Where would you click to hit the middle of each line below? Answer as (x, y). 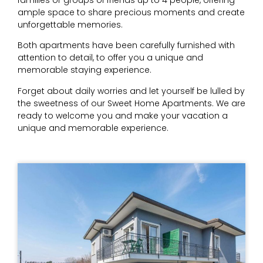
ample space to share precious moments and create (131, 12)
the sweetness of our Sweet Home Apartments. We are (131, 103)
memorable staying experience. (85, 70)
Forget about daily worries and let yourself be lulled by (131, 91)
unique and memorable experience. (93, 128)
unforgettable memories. (70, 24)
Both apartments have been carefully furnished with (126, 45)
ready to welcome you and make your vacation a (123, 115)
